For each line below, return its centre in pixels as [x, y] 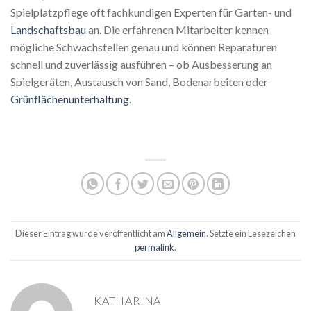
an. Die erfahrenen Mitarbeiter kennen [177, 29]
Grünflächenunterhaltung [70, 99]
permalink [154, 247]
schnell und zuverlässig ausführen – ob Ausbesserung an [141, 64]
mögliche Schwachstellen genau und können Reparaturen [144, 47]
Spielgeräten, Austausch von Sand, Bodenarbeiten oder [139, 81]
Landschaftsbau [48, 29]
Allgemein [186, 233]
